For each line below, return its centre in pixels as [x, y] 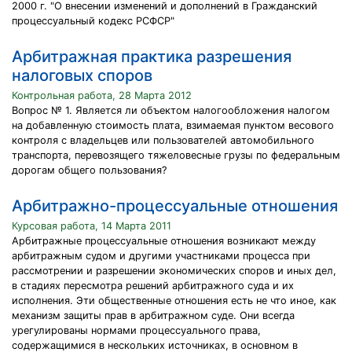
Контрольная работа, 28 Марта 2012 [102, 95]
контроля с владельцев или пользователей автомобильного [163, 140]
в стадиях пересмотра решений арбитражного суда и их [153, 286]
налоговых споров [82, 75]
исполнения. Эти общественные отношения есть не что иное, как [174, 301]
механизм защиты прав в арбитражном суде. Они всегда [153, 315]
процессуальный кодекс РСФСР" [93, 21]
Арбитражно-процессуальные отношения [175, 206]
